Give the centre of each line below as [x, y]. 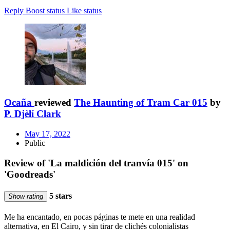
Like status [84, 11]
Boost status [45, 11]
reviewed [54, 103]
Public [35, 143]
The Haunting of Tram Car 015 [141, 103]
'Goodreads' [30, 174]
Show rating [26, 196]
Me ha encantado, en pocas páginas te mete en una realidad [100, 217]
